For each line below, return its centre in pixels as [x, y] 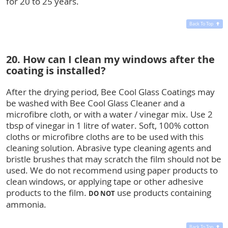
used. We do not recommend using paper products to [112, 170]
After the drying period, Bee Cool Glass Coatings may [110, 92]
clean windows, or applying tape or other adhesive [105, 181]
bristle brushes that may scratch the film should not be [114, 159]
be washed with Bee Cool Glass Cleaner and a [95, 103]
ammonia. [26, 204]
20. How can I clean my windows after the [110, 59]
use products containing [163, 192]
